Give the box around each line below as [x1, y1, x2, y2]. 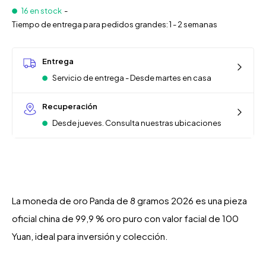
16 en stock [21, 6, 62, 16]
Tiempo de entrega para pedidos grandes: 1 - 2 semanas [12, 20, 217, 30]
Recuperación [42, 102, 97, 112]
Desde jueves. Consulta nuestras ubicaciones [51, 118, 221, 128]
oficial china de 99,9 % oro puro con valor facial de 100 [12, 213, 239, 224]
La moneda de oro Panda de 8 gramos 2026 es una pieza [12, 195, 247, 207]
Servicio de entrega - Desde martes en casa [51, 73, 211, 83]
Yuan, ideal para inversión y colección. [12, 230, 168, 242]
